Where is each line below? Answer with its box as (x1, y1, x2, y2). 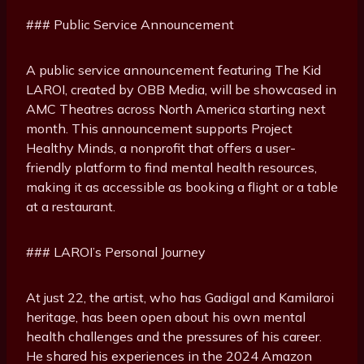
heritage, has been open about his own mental (26, 309, 305, 326)
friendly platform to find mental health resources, (26, 159, 317, 176)
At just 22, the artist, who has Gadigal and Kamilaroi (26, 289, 334, 306)
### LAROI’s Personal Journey (26, 244, 206, 261)
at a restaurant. (26, 198, 115, 215)
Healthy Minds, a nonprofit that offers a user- (26, 140, 296, 157)
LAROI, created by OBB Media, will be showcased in (26, 81, 336, 98)
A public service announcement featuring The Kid (26, 62, 321, 79)
